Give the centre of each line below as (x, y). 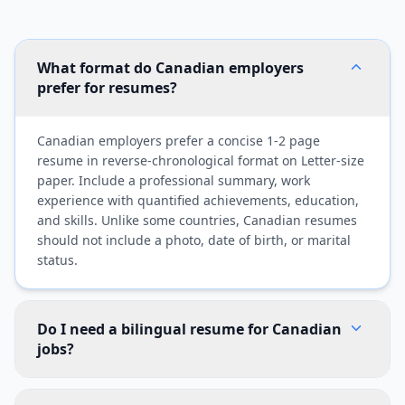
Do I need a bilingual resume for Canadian (189, 329)
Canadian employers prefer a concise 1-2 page (179, 141)
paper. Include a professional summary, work (174, 180)
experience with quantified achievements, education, (198, 200)
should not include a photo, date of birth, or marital (194, 240)
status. (57, 260)
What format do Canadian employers (170, 68)
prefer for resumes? (107, 88)
